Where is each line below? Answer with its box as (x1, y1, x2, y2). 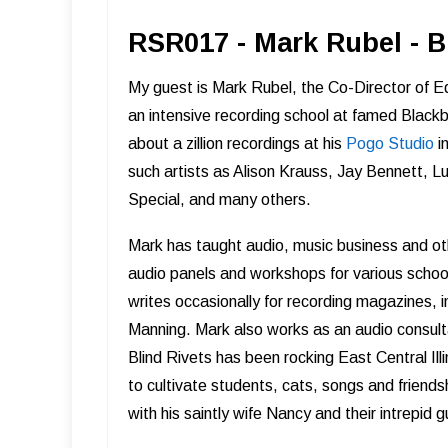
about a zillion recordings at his (128, 134, 346, 152)
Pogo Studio (346, 134, 434, 152)
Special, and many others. (128, 190, 311, 208)
